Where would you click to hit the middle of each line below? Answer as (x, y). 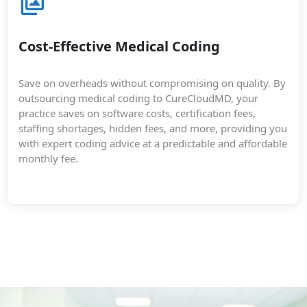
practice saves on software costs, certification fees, (137, 113)
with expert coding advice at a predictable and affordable (153, 143)
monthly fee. (48, 158)
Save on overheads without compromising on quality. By (152, 83)
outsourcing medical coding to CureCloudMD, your (138, 98)
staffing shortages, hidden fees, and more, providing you (153, 128)
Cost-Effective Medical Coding (119, 46)
